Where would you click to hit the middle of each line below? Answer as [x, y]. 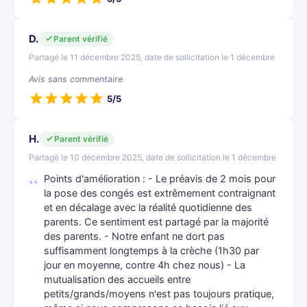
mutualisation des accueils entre [117, 280]
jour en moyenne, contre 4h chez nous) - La [145, 265]
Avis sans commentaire [76, 79]
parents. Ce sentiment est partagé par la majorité [156, 222]
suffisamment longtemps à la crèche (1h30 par [151, 251]
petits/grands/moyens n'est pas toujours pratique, [159, 294]
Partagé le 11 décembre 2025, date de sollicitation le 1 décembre [152, 57]
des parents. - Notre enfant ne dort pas [134, 236]
